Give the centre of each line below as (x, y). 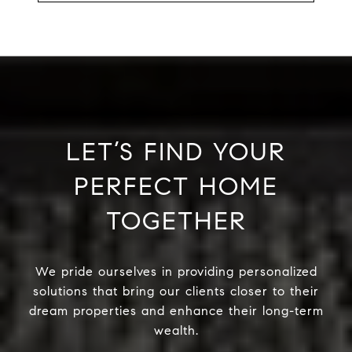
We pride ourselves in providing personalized (176, 272)
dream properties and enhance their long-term (176, 311)
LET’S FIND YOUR (176, 152)
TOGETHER (176, 221)
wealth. (176, 331)
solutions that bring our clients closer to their (176, 291)
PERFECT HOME (176, 187)
